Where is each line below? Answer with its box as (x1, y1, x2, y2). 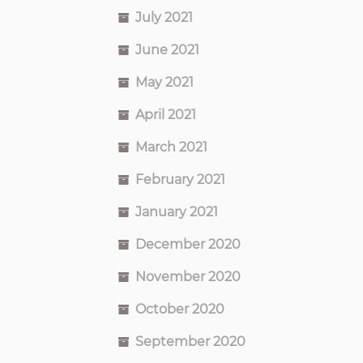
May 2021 (135, 74, 194, 90)
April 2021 (135, 106, 196, 122)
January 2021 (135, 203, 218, 220)
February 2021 (135, 171, 225, 187)
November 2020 (135, 268, 241, 284)
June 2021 (135, 41, 199, 58)
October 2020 (135, 301, 224, 317)
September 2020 (135, 333, 246, 349)
